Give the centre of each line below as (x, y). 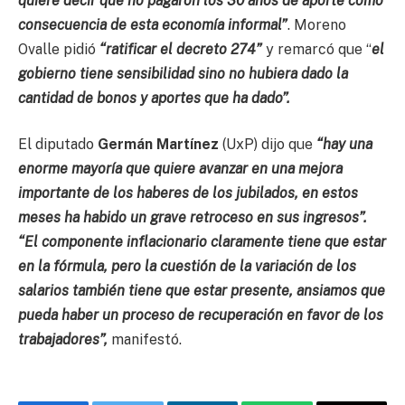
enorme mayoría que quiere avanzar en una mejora (180, 169)
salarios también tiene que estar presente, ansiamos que (202, 291)
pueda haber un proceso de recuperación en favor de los (201, 316)
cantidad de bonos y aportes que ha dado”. (154, 98)
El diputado (58, 145)
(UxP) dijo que (266, 145)
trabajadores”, (65, 340)
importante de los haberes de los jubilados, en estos (188, 193)
